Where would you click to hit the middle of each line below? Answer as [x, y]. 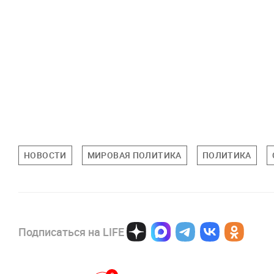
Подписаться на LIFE [71, 231]
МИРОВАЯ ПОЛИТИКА [134, 155]
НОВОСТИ [45, 155]
